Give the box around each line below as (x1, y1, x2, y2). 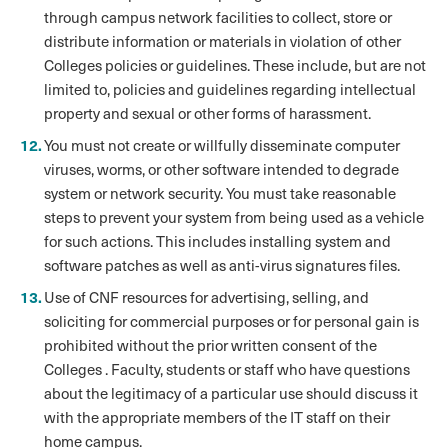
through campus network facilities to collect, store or (44, 7, 392, 27)
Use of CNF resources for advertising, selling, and (44, 287, 369, 307)
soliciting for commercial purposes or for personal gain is (44, 311, 419, 331)
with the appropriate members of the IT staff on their (44, 407, 390, 427)
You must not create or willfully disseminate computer (44, 135, 400, 155)
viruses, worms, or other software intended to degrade (44, 159, 399, 179)
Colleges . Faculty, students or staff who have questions (44, 359, 410, 379)
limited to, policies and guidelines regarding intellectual (44, 79, 416, 99)
